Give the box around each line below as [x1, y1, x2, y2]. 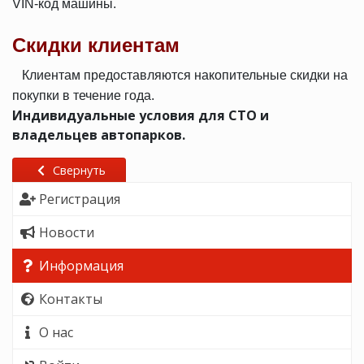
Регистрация [39, 190, 120, 208]
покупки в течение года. [12, 89, 154, 102]
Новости [39, 223, 94, 241]
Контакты [39, 290, 102, 308]
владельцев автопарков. [12, 126, 185, 144]
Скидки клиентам [12, 34, 180, 56]
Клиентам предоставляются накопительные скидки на [15, 68, 348, 82]
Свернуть [49, 162, 106, 178]
